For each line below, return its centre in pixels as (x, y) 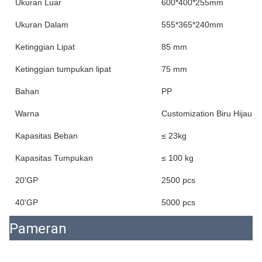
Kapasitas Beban (46, 136)
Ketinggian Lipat (45, 47)
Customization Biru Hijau (207, 113)
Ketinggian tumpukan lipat (63, 69)
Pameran (38, 229)
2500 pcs (178, 180)
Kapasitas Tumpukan (54, 158)
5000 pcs (178, 202)
